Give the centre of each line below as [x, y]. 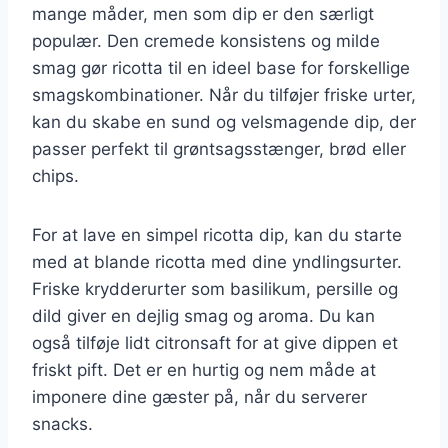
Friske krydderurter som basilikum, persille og [215, 288]
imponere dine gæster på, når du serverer [199, 396]
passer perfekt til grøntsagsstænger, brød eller [219, 148]
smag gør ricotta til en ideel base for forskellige [221, 67]
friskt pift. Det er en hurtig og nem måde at [204, 369]
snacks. [62, 423]
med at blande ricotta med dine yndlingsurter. [217, 261]
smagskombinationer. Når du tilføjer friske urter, [224, 94]
